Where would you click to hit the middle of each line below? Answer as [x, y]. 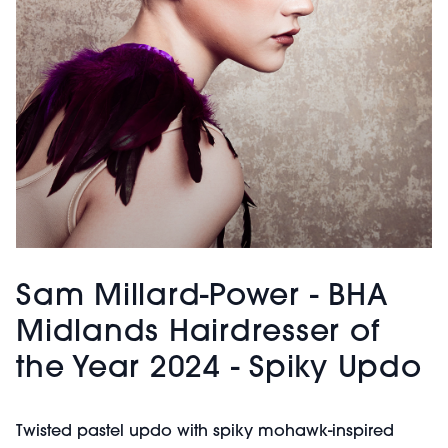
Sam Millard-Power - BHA [202, 297]
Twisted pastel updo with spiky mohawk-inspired [205, 432]
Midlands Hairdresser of [198, 333]
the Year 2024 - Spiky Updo [219, 369]
